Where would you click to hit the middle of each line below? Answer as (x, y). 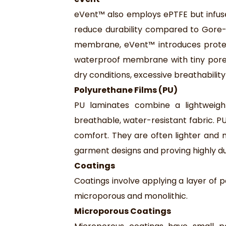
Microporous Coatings (123, 211)
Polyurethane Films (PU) (126, 90)
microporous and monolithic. (131, 196)
